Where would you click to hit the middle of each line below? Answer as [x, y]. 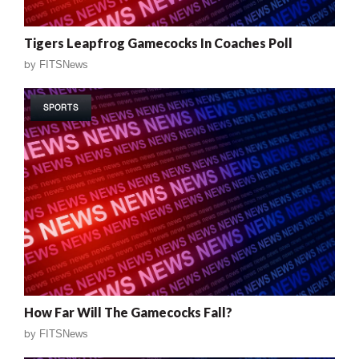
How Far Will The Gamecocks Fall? [128, 313]
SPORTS [61, 108]
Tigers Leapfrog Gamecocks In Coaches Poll [158, 43]
